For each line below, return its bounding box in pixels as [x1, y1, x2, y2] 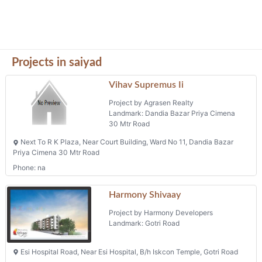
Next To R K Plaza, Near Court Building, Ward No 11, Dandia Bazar [19, 137, 233, 146]
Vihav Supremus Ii [109, 80, 184, 90]
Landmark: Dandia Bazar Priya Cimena [109, 109, 236, 118]
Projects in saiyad [12, 57, 102, 68]
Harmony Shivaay [109, 190, 181, 200]
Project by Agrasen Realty [109, 98, 194, 108]
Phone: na [13, 163, 46, 172]
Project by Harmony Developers [109, 208, 213, 218]
